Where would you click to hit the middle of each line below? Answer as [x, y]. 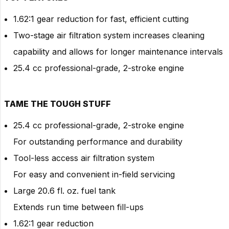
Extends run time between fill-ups [78, 207]
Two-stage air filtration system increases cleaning [109, 35]
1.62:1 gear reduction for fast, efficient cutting [101, 19]
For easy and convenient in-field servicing [94, 174]
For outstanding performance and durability [98, 141]
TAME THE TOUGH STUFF [58, 104]
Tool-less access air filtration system [84, 158]
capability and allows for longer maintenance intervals [118, 51]
